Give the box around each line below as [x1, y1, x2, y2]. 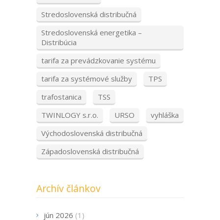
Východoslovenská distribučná [41, 128, 142, 138]
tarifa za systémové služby [41, 74, 132, 84]
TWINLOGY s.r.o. [41, 110, 98, 120]
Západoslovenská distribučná [41, 146, 139, 157]
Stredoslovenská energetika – [41, 27, 142, 38]
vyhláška [151, 110, 179, 120]
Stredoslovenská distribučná [41, 9, 137, 20]
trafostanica [41, 92, 82, 102]
